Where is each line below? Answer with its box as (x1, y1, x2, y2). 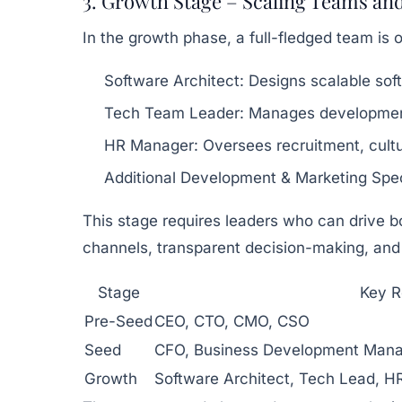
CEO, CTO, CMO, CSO (154, 311, 310, 330)
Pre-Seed (84, 311, 153, 330)
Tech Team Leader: (104, 103, 244, 122)
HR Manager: (104, 135, 198, 154)
